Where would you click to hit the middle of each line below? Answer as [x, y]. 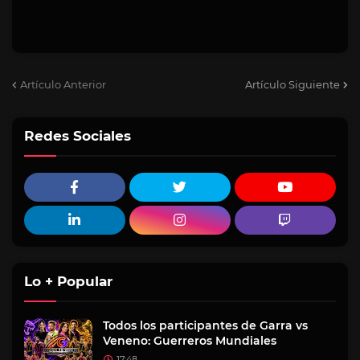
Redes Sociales [78, 135]
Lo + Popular [68, 281]
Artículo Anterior [63, 84]
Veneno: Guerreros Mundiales [190, 340]
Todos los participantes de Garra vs [205, 325]
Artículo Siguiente [292, 84]
